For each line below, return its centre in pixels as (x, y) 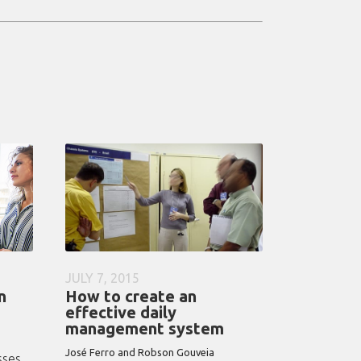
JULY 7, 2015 (102, 278)
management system (145, 329)
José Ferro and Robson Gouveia (140, 353)
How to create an (131, 297)
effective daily (121, 313)
